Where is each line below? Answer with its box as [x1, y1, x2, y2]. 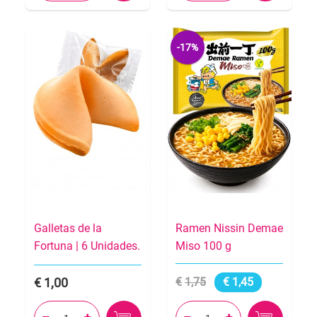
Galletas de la [34, 221, 102, 235]
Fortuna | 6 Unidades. [34, 238, 140, 253]
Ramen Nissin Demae [175, 221, 283, 235]
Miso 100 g [175, 238, 231, 253]
